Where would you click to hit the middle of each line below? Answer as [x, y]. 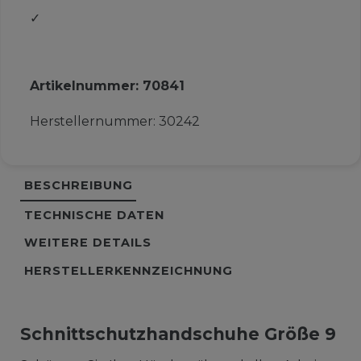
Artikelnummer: [86, 86]
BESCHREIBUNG [78, 186]
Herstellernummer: [94, 122]
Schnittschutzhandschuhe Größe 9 [178, 334]
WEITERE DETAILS [87, 243]
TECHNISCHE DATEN [94, 215]
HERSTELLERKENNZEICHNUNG [128, 271]
